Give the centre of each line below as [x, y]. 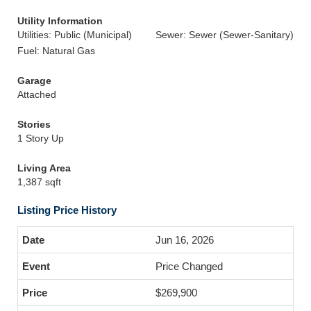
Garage [34, 81]
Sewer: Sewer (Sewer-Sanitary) [225, 35]
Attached [37, 94]
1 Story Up [41, 138]
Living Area [44, 168]
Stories [34, 124]
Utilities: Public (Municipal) [75, 35]
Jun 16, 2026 [185, 240]
